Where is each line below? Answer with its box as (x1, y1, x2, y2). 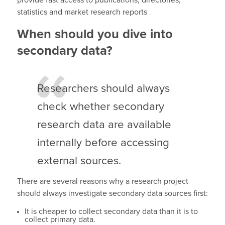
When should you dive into (17, 28, 173, 41)
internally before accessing (37, 137, 169, 149)
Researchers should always (37, 82, 170, 94)
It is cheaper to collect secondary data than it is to (24, 207, 198, 215)
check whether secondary (37, 100, 164, 113)
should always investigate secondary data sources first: (17, 189, 208, 197)
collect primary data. (24, 215, 95, 223)
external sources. (37, 155, 121, 167)
